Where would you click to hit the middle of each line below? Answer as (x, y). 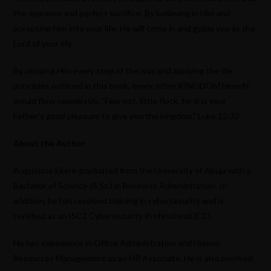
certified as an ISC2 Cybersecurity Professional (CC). (113, 216)
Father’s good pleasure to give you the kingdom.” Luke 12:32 (127, 116)
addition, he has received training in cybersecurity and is (119, 201)
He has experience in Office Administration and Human (117, 243)
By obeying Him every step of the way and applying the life (123, 71)
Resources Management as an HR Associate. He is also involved (133, 258)
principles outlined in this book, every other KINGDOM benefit (132, 86)
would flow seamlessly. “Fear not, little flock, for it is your (120, 101)
